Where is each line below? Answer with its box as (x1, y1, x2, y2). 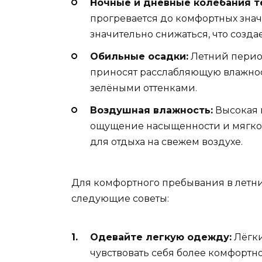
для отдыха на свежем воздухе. (90, 136, 243, 148)
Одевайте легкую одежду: (90, 231, 232, 243)
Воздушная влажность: (90, 105, 213, 116)
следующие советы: (71, 193, 169, 205)
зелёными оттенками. (90, 82, 197, 94)
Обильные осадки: (90, 50, 188, 62)
